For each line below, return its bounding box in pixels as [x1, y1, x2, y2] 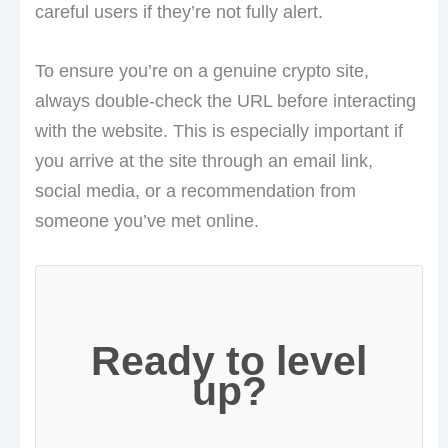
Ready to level [91, 338, 367, 385]
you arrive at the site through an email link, [34, 150, 373, 171]
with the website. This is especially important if [34, 120, 403, 141]
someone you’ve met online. [34, 210, 259, 231]
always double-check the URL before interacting [34, 90, 416, 111]
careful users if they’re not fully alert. [34, 2, 323, 23]
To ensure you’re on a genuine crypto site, [34, 60, 369, 81]
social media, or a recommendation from [34, 180, 356, 201]
